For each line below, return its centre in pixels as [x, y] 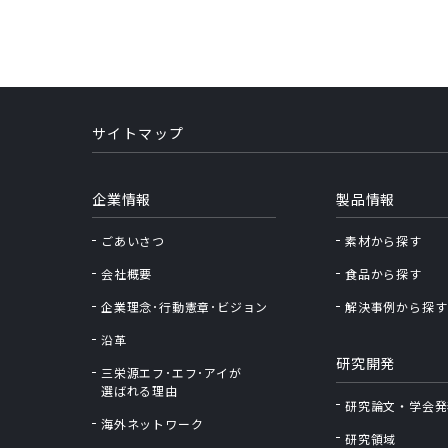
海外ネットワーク [152, 425]
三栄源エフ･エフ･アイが [171, 374]
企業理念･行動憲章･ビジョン [185, 308]
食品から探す [383, 275]
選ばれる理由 [139, 392]
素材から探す [383, 242]
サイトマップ [138, 134]
